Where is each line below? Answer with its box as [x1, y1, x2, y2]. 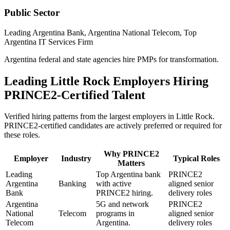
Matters [118, 159, 145, 168]
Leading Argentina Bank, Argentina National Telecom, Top [4, 28, 197, 37]
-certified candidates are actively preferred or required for [38, 121, 222, 130]
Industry [61, 154, 91, 163]
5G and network [96, 200, 149, 209]
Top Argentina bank [96, 170, 161, 179]
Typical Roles [173, 154, 220, 163]
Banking [59, 179, 86, 188]
